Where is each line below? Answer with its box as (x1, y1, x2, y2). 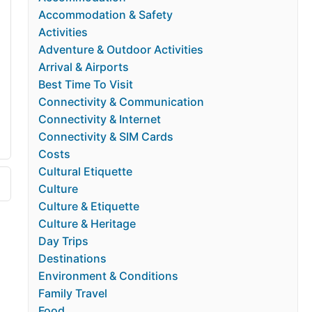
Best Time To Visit (38, 77, 134, 91)
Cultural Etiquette (38, 164, 133, 178)
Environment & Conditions (38, 269, 179, 283)
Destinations (38, 251, 107, 265)
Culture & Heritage (38, 217, 136, 231)
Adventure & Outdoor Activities (38, 42, 204, 56)
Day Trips (38, 234, 89, 248)
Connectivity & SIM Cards (38, 130, 174, 143)
